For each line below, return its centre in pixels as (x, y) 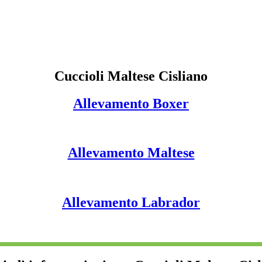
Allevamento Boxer (131, 103)
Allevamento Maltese (131, 153)
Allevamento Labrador (131, 203)
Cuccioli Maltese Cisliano (131, 76)
